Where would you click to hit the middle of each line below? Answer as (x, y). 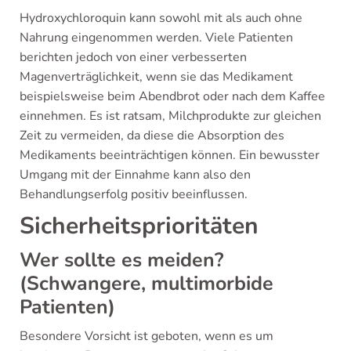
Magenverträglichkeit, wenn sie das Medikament (156, 77)
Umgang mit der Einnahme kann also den (135, 175)
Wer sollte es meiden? (121, 260)
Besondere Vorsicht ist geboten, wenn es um (147, 336)
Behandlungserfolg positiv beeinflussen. (134, 194)
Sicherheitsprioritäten (139, 226)
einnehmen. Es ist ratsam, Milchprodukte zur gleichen (170, 116)
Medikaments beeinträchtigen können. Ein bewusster (170, 155)
